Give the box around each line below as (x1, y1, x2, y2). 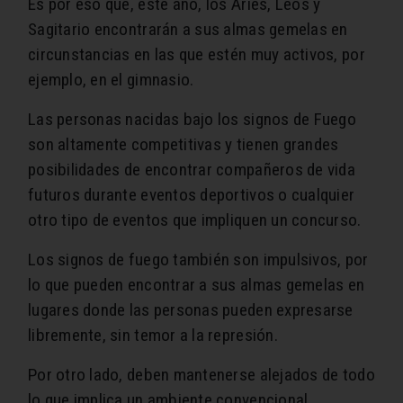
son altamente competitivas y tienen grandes (28, 134, 339, 156)
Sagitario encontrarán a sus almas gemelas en (28, 19, 348, 40)
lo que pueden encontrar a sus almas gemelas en (28, 274, 365, 296)
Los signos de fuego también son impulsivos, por (28, 249, 369, 271)
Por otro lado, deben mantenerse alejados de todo (28, 364, 375, 386)
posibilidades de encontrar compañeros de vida (28, 159, 355, 181)
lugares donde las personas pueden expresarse (28, 300, 354, 321)
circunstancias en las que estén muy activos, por (28, 44, 365, 66)
